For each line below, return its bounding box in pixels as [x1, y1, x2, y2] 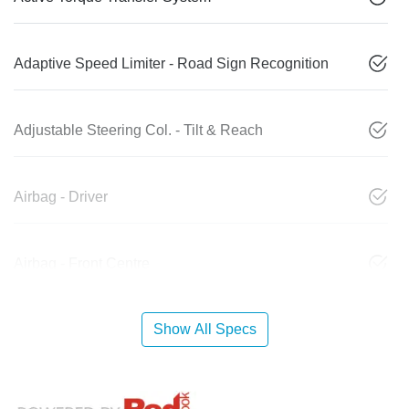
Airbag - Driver [14, 189, 108, 205]
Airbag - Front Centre [14, 256, 150, 272]
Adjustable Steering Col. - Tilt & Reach [14, 122, 263, 139]
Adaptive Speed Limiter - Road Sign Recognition [14, 56, 329, 72]
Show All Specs [152, 321, 257, 338]
